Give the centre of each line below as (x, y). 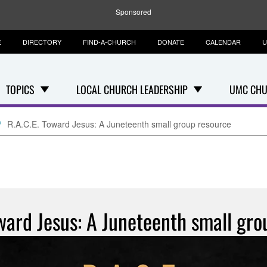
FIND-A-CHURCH (109, 42)
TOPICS (20, 89)
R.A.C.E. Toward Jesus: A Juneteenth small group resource (119, 124)
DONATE (171, 42)
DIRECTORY (42, 42)
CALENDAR (223, 42)
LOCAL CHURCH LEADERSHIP (132, 89)
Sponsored (133, 12)
